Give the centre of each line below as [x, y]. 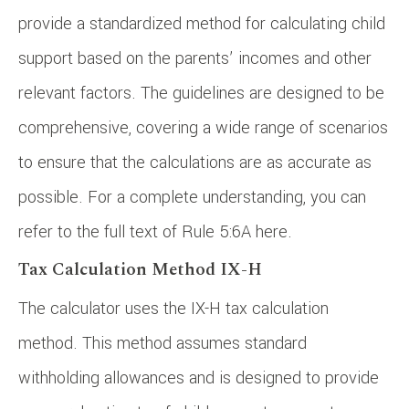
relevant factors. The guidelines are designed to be [201, 93]
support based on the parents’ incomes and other [195, 58]
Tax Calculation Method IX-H [140, 269]
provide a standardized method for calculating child [202, 23]
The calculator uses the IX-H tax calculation [173, 308]
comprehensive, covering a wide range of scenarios [203, 127]
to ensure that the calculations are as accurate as [195, 162]
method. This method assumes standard [163, 343]
